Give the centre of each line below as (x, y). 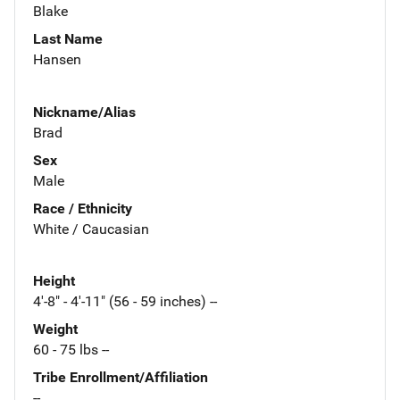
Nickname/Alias (84, 112)
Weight (55, 329)
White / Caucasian (91, 229)
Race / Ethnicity (83, 208)
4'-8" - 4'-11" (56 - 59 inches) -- (125, 302)
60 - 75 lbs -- (71, 350)
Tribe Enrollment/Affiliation (121, 378)
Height (54, 281)
